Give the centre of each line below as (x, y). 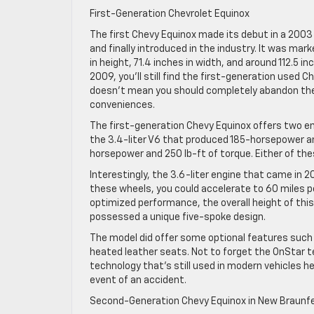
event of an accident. (138, 280)
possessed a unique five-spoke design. (178, 217)
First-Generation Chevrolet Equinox (170, 14)
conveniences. (122, 105)
